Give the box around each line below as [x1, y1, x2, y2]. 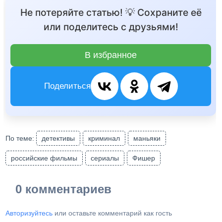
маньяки [133, 134, 161, 143]
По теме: [5, 134, 37, 143]
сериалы [91, 154, 119, 163]
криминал [88, 134, 120, 143]
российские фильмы [11, 154, 78, 163]
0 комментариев [15, 182, 112, 196]
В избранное [85, 50, 137, 60]
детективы [42, 134, 75, 143]
